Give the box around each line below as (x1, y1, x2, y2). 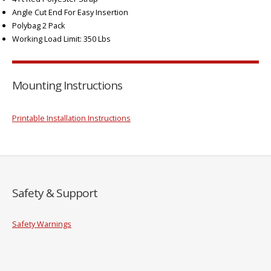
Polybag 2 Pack (12, 19, 65, 31)
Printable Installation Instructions (12, 112, 131, 123)
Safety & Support (12, 185, 97, 201)
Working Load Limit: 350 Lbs (12, 33, 111, 44)
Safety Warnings (12, 218, 71, 229)
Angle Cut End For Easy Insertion (12, 6, 128, 18)
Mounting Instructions (12, 77, 122, 94)
